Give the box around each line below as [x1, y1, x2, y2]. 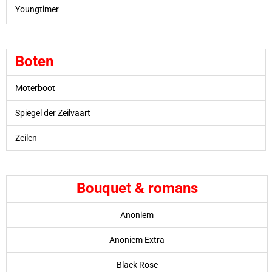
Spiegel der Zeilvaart [15, 108, 90, 118]
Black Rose [116, 259, 158, 270]
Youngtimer [15, 4, 59, 14]
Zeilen [15, 133, 37, 143]
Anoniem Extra [109, 234, 165, 245]
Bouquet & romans [76, 179, 198, 197]
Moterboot [15, 83, 55, 93]
